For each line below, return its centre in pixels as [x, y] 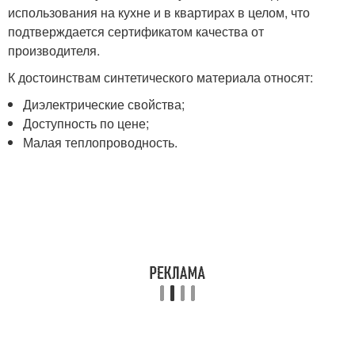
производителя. [54, 51]
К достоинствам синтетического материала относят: [160, 78]
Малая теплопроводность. [101, 143]
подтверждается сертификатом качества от [136, 32]
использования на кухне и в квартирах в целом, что [159, 13]
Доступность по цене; [86, 124]
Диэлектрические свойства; [104, 105]
